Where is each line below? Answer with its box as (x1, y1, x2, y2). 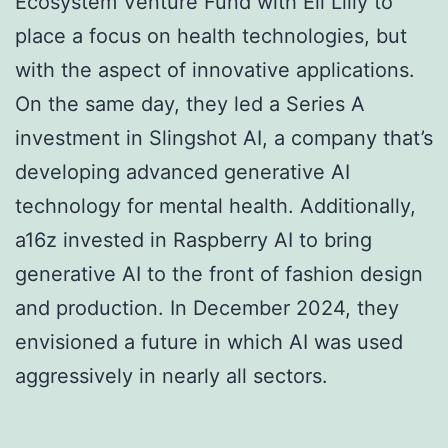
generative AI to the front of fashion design (15, 261, 423, 286)
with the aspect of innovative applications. (15, 57, 415, 82)
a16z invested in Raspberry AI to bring (15, 227, 372, 252)
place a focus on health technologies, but (15, 23, 407, 48)
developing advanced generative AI (15, 159, 350, 184)
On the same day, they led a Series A (15, 91, 365, 116)
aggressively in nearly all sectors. (15, 363, 328, 388)
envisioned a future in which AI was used (15, 329, 403, 354)
